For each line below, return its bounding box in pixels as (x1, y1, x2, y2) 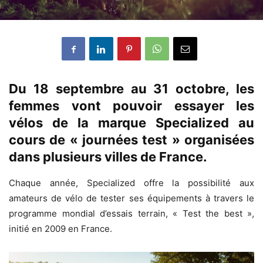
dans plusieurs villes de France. (9, 149, 207, 165)
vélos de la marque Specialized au (9, 115, 254, 131)
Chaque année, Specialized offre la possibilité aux (9, 177, 254, 189)
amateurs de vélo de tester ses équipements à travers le (9, 193, 254, 204)
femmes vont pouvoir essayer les (9, 98, 254, 114)
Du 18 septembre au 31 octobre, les (9, 81, 254, 97)
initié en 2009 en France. (9, 223, 112, 235)
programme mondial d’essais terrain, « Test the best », (9, 208, 254, 220)
